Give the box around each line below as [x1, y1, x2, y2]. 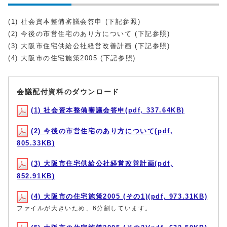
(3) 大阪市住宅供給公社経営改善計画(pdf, [31, 160, 173, 168]
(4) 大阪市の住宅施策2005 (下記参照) [8, 54, 136, 62]
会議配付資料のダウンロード [17, 88, 120, 96]
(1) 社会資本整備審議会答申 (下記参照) [8, 18, 141, 25]
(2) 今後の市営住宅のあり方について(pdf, [31, 127, 173, 135]
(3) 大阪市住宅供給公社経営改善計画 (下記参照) [8, 42, 170, 50]
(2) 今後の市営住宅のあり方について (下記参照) [8, 30, 170, 37]
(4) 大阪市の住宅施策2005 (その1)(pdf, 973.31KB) [31, 192, 208, 200]
